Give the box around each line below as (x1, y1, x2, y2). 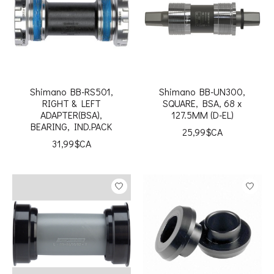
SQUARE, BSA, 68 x (163, 97, 242, 110)
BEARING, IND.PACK (31, 120, 113, 133)
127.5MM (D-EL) (171, 108, 234, 122)
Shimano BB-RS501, (29, 85, 113, 98)
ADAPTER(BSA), (40, 108, 103, 122)
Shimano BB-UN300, (159, 85, 246, 98)
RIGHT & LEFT (42, 97, 101, 110)
